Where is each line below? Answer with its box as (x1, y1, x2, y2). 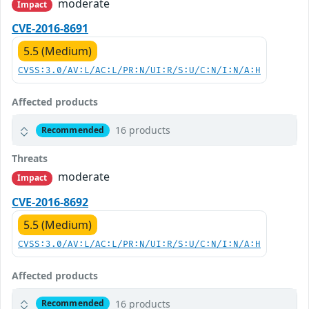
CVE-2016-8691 (12, 21, 88, 37)
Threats (12, 152, 48, 166)
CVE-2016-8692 (12, 194, 88, 210)
